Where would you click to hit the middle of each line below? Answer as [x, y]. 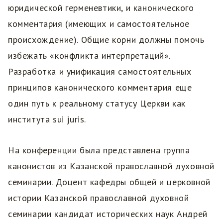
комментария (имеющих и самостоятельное [99, 24]
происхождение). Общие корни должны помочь [106, 40]
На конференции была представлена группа [99, 150]
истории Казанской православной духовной [99, 198]
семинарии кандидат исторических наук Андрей [108, 214]
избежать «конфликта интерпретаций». [89, 56]
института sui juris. [47, 119]
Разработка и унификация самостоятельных [100, 72]
